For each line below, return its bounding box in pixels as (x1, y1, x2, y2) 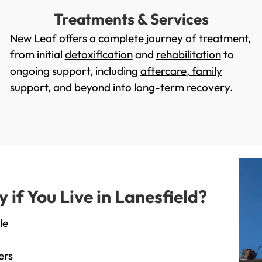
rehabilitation (156, 47, 221, 62)
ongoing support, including (9, 64, 140, 78)
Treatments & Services (53, 9, 209, 29)
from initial (9, 47, 65, 62)
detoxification (64, 47, 133, 62)
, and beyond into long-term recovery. (47, 80, 233, 95)
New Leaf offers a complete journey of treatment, (9, 31, 251, 46)
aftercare (140, 64, 187, 78)
